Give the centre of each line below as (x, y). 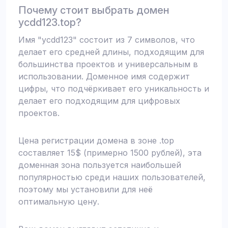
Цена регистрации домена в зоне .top (96, 140)
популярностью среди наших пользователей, (112, 177)
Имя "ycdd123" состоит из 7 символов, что (107, 40)
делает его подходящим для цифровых (99, 101)
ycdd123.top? (50, 22)
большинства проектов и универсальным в (108, 64)
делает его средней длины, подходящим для (111, 52)
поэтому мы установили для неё (85, 189)
